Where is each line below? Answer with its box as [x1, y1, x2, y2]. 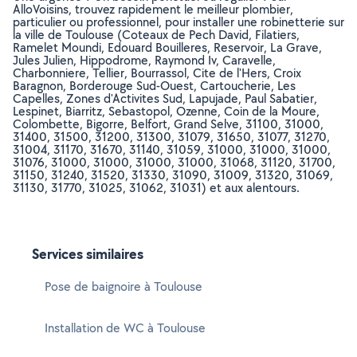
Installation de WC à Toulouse [45, 320, 206, 336]
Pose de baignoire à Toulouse [45, 278, 202, 295]
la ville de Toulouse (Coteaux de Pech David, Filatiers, [13, 26, 300, 43]
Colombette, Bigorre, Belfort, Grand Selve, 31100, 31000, [13, 116, 324, 132]
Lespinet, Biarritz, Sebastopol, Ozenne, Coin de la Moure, [13, 103, 320, 120]
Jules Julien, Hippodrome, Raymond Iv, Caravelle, [13, 52, 276, 69]
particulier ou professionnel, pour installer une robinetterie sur [13, 14, 344, 30]
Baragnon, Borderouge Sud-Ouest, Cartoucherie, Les [13, 77, 296, 94]
